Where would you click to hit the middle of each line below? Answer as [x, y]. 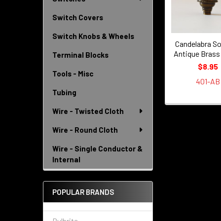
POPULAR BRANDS [83, 192]
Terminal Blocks [80, 55]
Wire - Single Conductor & [97, 148]
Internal [66, 159]
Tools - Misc [73, 74]
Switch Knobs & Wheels [93, 36]
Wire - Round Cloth [85, 130]
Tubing [64, 92]
